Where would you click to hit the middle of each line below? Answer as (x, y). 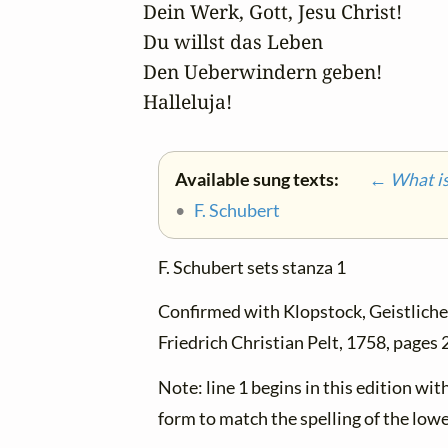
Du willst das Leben (233, 41)
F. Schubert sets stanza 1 (252, 268)
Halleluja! (187, 101)
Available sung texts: (258, 179)
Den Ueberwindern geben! (265, 71)
